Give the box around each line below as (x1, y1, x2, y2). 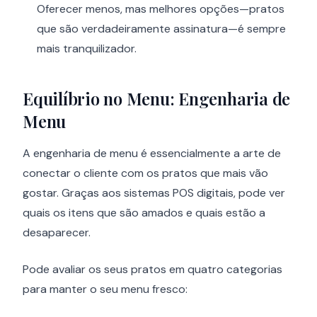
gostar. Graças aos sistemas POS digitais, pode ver (23, 185, 285, 200)
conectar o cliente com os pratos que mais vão (23, 166, 268, 180)
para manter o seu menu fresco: (23, 282, 188, 296)
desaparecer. (23, 225, 91, 240)
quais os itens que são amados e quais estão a (23, 205, 265, 220)
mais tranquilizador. (37, 41, 137, 56)
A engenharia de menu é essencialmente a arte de (23, 146, 281, 161)
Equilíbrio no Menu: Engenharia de (23, 87, 291, 110)
